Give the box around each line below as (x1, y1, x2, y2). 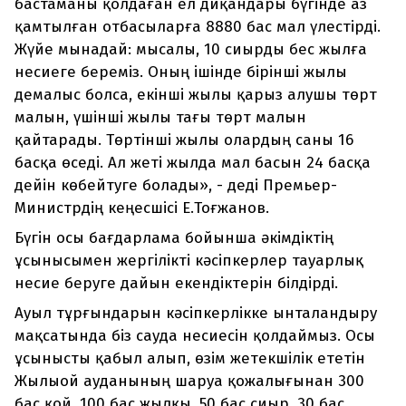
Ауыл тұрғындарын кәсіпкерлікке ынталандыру (14, 304, 377, 324)
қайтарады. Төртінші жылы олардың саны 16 (14, 130, 353, 150)
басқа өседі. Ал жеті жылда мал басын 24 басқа (14, 153, 371, 173)
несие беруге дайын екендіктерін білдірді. (14, 274, 338, 294)
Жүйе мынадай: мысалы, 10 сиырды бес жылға (14, 40, 367, 60)
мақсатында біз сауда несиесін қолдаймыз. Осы (14, 326, 375, 346)
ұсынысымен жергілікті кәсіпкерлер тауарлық (14, 251, 363, 271)
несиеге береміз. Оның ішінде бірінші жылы (14, 63, 347, 82)
